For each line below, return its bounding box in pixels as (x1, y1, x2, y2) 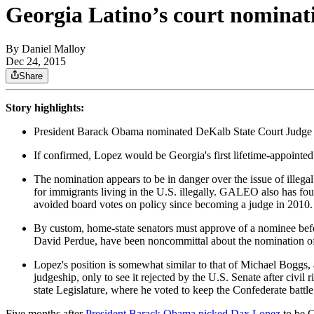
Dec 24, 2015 (6, 55, 66, 68)
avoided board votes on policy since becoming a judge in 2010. (34, 198, 313, 211)
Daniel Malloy (22, 43, 86, 55)
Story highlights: (6, 102, 84, 114)
